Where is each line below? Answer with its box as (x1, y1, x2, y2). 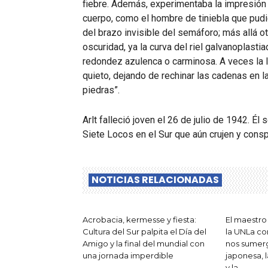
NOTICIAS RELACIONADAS (92, 173, 219, 187)
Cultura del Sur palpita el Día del (83, 227, 206, 237)
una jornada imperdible (83, 251, 173, 261)
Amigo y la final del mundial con (83, 239, 205, 249)
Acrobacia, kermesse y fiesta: (83, 215, 196, 225)
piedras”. (83, 84, 120, 96)
